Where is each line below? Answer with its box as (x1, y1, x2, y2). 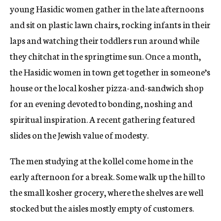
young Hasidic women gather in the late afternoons (10, 2, 204, 15)
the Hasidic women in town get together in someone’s (10, 65, 210, 78)
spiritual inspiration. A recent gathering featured (10, 112, 195, 126)
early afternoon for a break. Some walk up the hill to (10, 170, 205, 183)
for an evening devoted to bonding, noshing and (10, 97, 192, 110)
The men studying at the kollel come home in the (10, 154, 193, 167)
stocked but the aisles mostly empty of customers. (10, 201, 194, 215)
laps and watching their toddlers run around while (10, 34, 199, 47)
